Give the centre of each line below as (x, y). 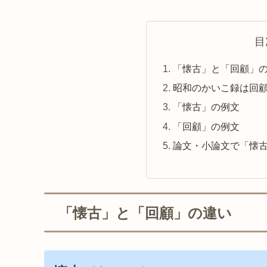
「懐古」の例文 (206, 107)
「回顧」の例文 (206, 126)
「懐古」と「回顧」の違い (145, 213)
